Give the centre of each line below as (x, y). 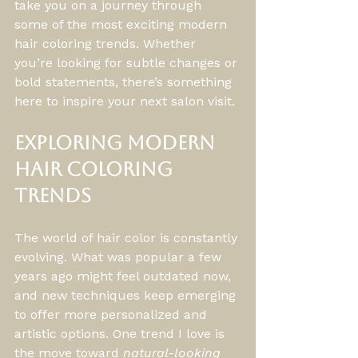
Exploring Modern (117, 143)
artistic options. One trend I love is (121, 334)
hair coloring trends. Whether (107, 44)
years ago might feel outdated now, (125, 276)
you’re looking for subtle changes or (128, 63)
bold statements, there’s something (125, 82)
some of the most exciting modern (123, 24)
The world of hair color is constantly (128, 238)
